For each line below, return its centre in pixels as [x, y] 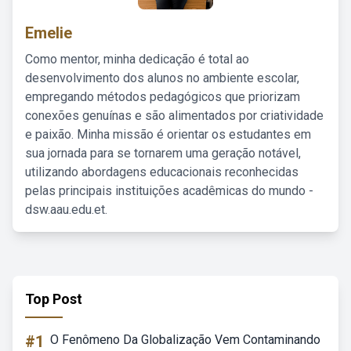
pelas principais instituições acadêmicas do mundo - [169, 191]
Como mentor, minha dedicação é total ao [137, 59]
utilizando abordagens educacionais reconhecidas [162, 172]
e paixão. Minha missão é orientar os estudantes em [168, 134]
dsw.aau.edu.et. [66, 210]
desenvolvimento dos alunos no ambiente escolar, [162, 78]
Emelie [49, 33]
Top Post [54, 299]
